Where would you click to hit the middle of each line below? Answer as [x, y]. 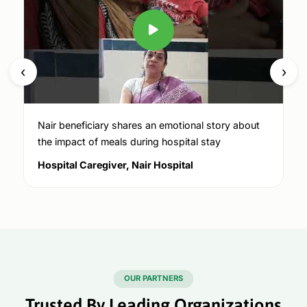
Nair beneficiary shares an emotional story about [148, 125]
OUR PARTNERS [153, 279]
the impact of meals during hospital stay [129, 141]
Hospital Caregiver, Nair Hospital [115, 164]
